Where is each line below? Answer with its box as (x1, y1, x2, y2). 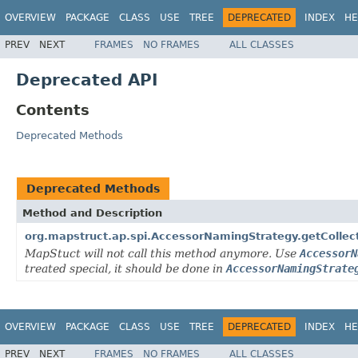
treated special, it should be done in (25, 262, 226, 276)
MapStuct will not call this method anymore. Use (25, 247, 300, 261)
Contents (16, 101, 89, 118)
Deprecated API (16, 70, 157, 89)
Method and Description (22, 207, 162, 220)
